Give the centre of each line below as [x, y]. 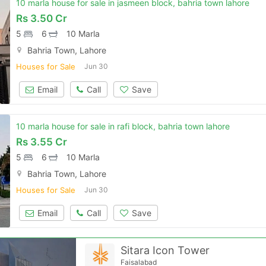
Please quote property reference [133, 20]
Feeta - [133, 35]
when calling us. [133, 50]
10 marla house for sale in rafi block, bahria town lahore [123, 126]
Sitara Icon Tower [165, 250]
